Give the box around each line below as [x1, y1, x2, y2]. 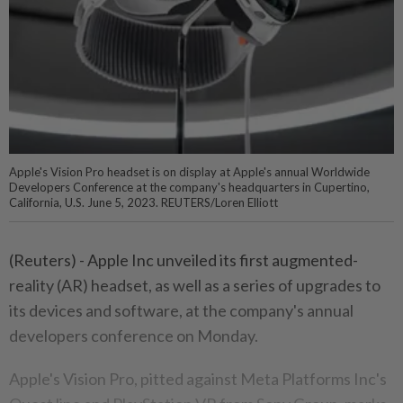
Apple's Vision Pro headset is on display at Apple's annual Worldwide [9, 164, 370, 179]
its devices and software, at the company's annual [9, 300, 354, 320]
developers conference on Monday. [9, 325, 258, 345]
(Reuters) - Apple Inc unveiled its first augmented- [9, 249, 358, 270]
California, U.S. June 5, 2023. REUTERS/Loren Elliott [9, 194, 278, 210]
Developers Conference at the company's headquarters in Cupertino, [9, 179, 370, 194]
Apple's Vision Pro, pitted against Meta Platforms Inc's [9, 368, 387, 389]
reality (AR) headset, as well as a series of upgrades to [9, 274, 381, 295]
